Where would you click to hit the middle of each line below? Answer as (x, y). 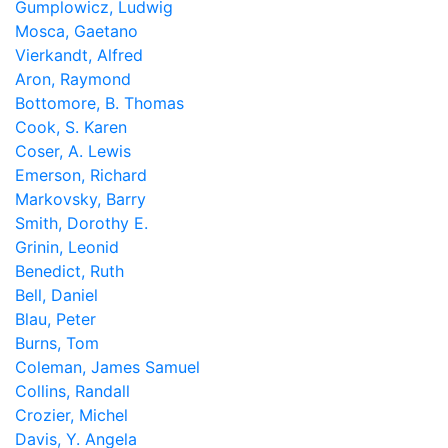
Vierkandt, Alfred (79, 55)
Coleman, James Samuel (107, 367)
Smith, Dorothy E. (81, 223)
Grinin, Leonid (67, 247)
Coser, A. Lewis (73, 151)
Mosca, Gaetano (76, 31)
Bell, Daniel (56, 295)
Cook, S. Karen (71, 127)
